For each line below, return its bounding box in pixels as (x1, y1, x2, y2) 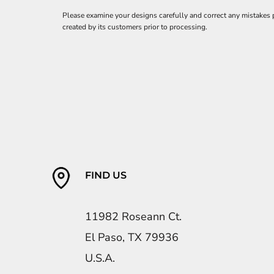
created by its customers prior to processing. (62, 22, 207, 32)
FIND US (85, 169, 127, 181)
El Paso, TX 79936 (85, 229, 179, 245)
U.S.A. (85, 250, 116, 265)
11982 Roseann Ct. (85, 209, 182, 224)
